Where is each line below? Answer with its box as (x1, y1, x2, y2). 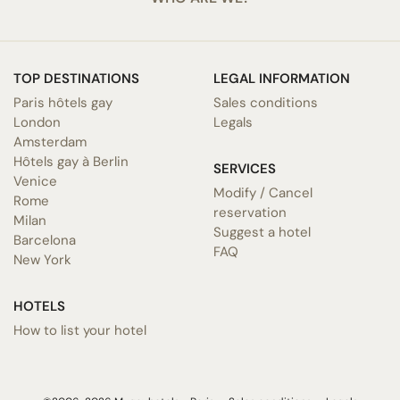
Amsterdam (13, 132, 87, 151)
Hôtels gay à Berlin (13, 152, 129, 171)
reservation (213, 203, 287, 221)
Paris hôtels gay (13, 93, 112, 112)
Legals (213, 112, 253, 131)
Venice (13, 171, 57, 190)
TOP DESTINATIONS (13, 69, 139, 87)
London (13, 112, 61, 131)
